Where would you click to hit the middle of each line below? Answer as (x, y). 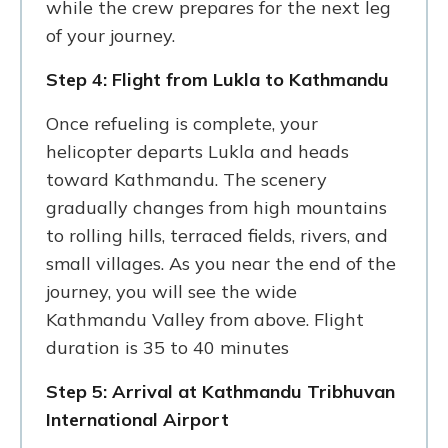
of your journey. (110, 35)
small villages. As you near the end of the (221, 263)
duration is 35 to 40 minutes (167, 347)
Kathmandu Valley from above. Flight (205, 319)
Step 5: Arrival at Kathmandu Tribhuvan (220, 391)
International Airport (137, 419)
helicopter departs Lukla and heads (197, 151)
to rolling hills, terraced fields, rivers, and (217, 235)
